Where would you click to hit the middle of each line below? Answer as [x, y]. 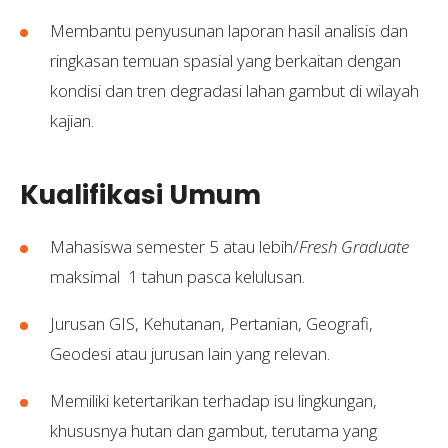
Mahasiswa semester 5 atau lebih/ [174, 246]
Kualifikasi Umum [140, 195]
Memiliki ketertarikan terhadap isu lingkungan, [213, 400]
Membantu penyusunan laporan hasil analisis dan [229, 31]
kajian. [72, 121]
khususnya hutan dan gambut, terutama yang [213, 430]
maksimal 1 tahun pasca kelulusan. [179, 276]
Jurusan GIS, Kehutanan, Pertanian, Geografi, [211, 323]
